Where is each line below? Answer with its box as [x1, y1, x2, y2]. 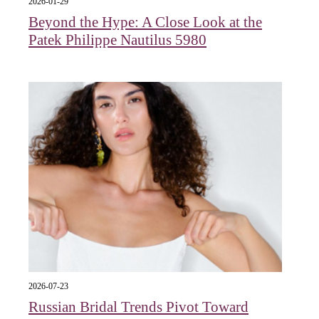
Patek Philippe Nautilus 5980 [28, 31, 206, 48]
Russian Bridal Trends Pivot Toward [28, 298, 249, 316]
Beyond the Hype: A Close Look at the [28, 13, 262, 31]
